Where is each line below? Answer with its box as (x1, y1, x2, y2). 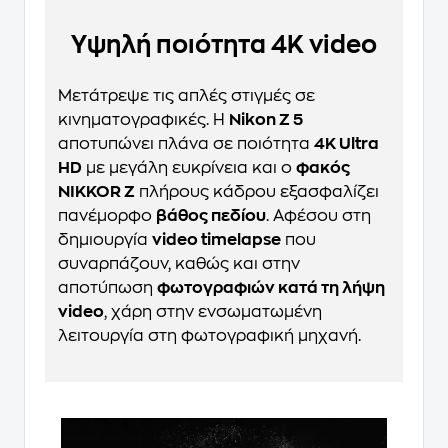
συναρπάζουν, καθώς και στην (58, 255, 300, 272)
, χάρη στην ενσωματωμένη (104, 303, 322, 320)
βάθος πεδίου (156, 207, 266, 224)
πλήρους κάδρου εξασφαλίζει (135, 183, 379, 200)
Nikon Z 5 (229, 111, 303, 128)
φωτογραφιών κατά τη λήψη (157, 279, 385, 296)
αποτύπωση (58, 279, 157, 296)
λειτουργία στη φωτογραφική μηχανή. (58, 327, 361, 344)
